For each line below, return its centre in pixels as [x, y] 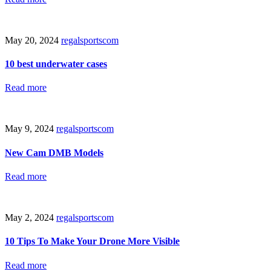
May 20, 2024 [33, 40]
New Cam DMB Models [54, 152]
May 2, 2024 [31, 217]
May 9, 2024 [31, 129]
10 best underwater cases [56, 64]
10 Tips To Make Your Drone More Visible [92, 241]
